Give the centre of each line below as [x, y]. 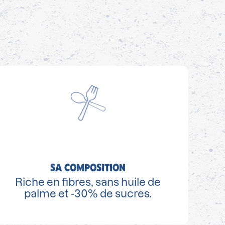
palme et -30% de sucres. [88, 194]
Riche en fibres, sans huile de [88, 182]
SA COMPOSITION [88, 167]
